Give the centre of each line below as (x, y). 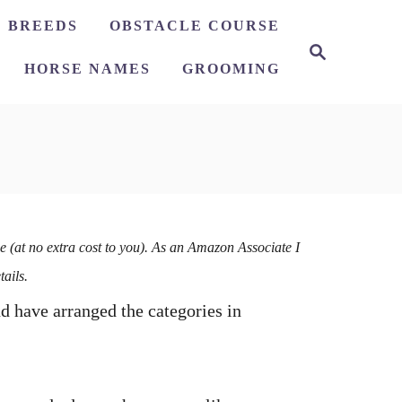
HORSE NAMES (87, 69)
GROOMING (231, 69)
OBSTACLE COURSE (195, 26)
